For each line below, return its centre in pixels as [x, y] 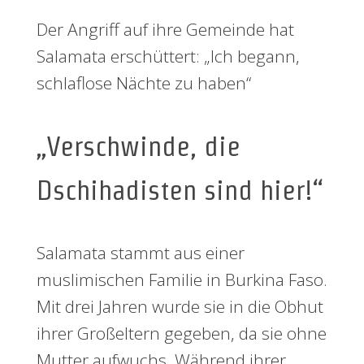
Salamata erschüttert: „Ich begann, [168, 56]
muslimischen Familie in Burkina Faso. [182, 279]
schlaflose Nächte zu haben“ [144, 83]
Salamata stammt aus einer [141, 253]
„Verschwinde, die [139, 146]
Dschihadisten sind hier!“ [180, 190]
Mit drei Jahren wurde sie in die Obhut [180, 306]
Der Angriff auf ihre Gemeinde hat [165, 29]
